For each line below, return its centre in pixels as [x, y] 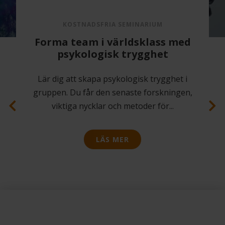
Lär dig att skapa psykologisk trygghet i [113, 79]
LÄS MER [113, 140]
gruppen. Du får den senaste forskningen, [113, 93]
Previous [33, 196]
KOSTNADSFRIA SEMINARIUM [113, 25]
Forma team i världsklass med [113, 42]
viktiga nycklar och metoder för [110, 106]
